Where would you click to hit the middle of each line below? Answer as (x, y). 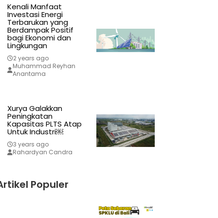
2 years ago (31, 58)
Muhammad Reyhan (44, 66)
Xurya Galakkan (35, 109)
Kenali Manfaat (34, 7)
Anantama (29, 74)
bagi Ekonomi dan (39, 38)
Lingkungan (27, 46)
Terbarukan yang (37, 22)
